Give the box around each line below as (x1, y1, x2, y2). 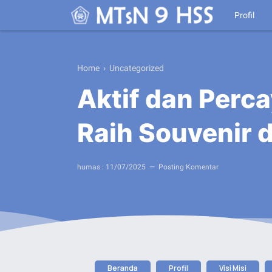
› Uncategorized (101, 63, 164, 73)
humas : (77, 162, 106, 171)
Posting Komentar (158, 162, 219, 171)
